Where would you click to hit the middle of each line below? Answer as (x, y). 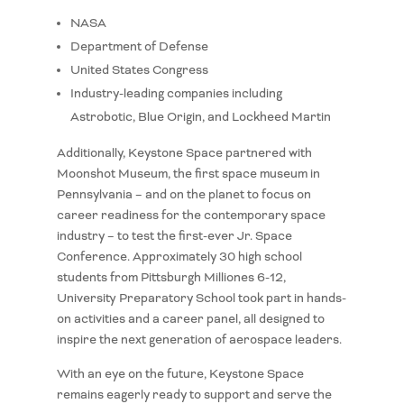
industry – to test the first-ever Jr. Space (174, 236)
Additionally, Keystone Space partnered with (184, 153)
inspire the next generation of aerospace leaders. (199, 340)
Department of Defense (139, 47)
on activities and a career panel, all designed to (190, 319)
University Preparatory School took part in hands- (201, 298)
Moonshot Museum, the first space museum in (188, 174)
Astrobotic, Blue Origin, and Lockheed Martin (200, 117)
